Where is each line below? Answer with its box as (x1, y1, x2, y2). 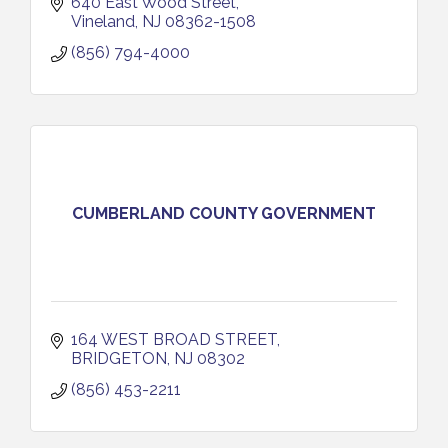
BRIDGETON (71, 349, 167, 368)
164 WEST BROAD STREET (71, 330, 277, 349)
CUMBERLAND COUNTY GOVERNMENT (72, 203, 376, 223)
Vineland (71, 12, 135, 31)
